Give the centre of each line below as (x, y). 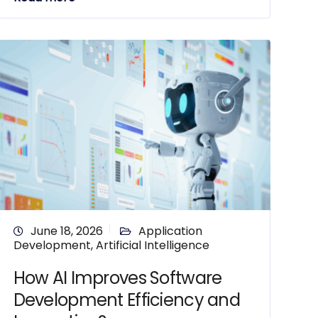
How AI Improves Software (117, 278)
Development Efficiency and (126, 300)
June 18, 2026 (66, 231)
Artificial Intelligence (152, 245)
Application (170, 231)
